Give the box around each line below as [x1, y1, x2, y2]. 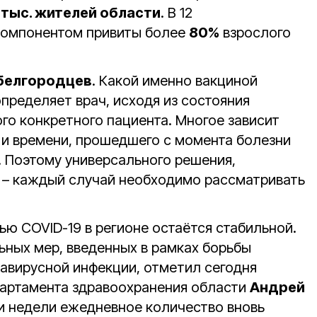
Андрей [250, 279, 305, 296]
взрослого [219, 24, 291, 41]
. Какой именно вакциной [92, 72, 258, 89]
